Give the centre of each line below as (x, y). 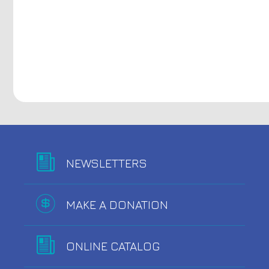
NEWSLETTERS (107, 163)
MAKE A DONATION (117, 204)
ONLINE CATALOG (113, 246)
